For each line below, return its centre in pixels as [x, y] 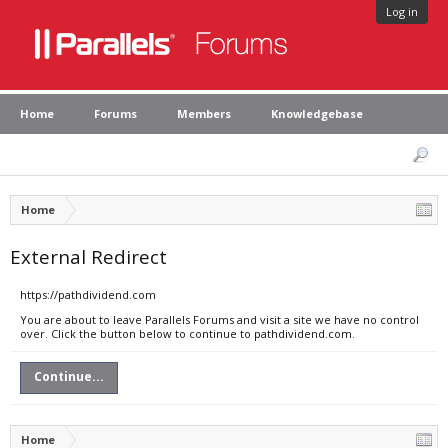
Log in [402, 11]
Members [204, 113]
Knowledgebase [317, 113]
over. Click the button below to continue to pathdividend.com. [187, 333]
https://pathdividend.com [88, 294]
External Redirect [88, 256]
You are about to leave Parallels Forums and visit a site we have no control [219, 319]
